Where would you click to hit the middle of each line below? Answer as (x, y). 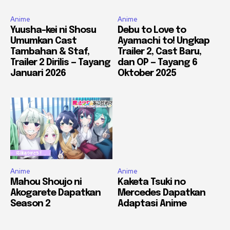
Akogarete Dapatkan (55, 193)
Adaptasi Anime (152, 204)
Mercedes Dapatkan (161, 193)
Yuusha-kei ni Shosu (53, 31)
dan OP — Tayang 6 (157, 63)
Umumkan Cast (43, 41)
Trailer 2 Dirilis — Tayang (60, 63)
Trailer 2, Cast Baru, (159, 52)
